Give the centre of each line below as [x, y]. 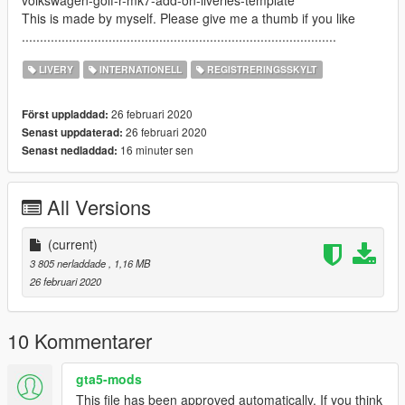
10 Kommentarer [80, 341]
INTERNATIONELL [139, 70]
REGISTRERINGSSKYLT [261, 70]
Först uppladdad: [65, 115]
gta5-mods [109, 379]
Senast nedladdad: [70, 151]
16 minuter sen [155, 150]
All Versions [99, 207]
